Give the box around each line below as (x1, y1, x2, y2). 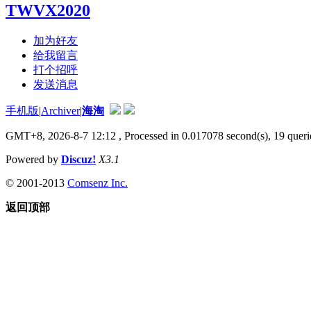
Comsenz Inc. (67, 176, 128, 189)
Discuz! (61, 153, 96, 165)
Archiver (41, 104, 80, 117)
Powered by (6, 153, 61, 165)
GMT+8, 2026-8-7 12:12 (6, 129, 116, 142)
